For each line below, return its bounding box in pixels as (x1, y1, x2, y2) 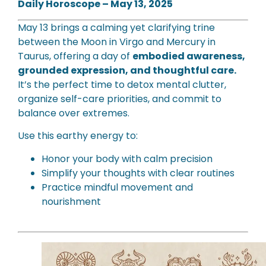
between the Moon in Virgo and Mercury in (18, 34, 216, 49)
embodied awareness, (132, 49, 245, 63)
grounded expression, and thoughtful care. (18, 63, 236, 77)
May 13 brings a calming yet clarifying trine (18, 20, 215, 34)
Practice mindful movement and (42, 180, 193, 194)
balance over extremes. (18, 106, 129, 120)
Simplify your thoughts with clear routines (42, 166, 235, 180)
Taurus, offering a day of (18, 49, 132, 63)
